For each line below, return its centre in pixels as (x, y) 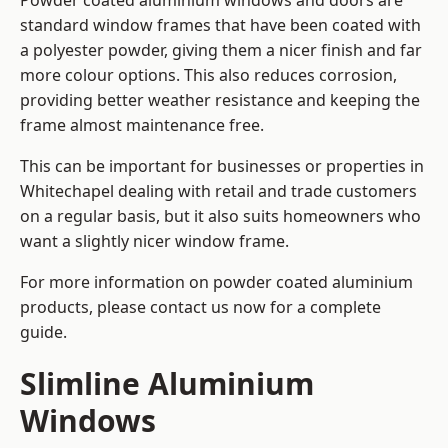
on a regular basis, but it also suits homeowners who (220, 216)
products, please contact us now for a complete (200, 307)
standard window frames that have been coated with (220, 25)
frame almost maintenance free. (142, 125)
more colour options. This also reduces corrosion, (208, 75)
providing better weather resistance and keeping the (220, 100)
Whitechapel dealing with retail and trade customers (218, 191)
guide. (43, 332)
